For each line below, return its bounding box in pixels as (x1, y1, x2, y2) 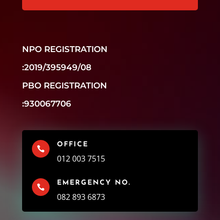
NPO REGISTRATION (22, 44, 108, 55)
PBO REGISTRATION (22, 81, 107, 91)
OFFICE (56, 141, 88, 149)
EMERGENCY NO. (56, 179, 131, 187)
